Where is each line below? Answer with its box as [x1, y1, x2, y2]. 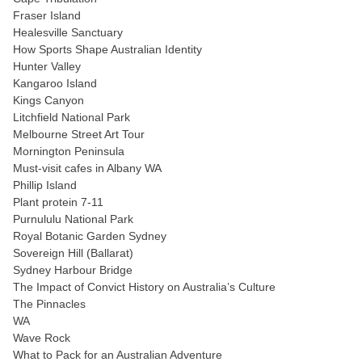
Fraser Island [13, 9, 81, 22]
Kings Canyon [13, 94, 84, 107]
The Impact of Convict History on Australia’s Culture [13, 280, 276, 293]
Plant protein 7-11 [13, 196, 103, 208]
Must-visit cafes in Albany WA [13, 162, 162, 175]
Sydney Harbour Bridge [13, 263, 133, 276]
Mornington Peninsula [13, 145, 124, 158]
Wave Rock [13, 331, 70, 344]
